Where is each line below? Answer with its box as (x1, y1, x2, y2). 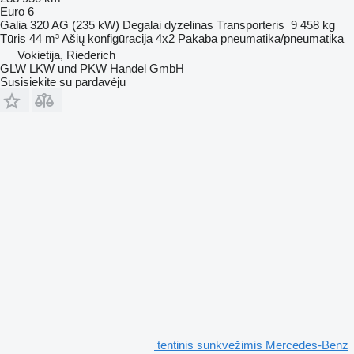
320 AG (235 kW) (30, 17, 119, 32)
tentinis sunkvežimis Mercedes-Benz (157, 337, 348, 352)
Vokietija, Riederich (17, 47, 115, 62)
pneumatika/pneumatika (220, 31, 344, 45)
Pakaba (178, 31, 217, 45)
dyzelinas (164, 17, 213, 32)
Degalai (122, 17, 161, 32)
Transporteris (217, 17, 284, 32)
